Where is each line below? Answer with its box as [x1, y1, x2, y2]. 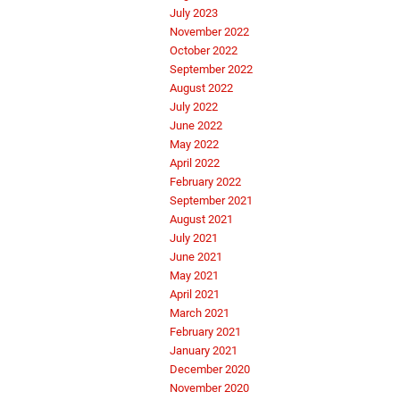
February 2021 [170, 325, 241, 339]
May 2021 [170, 269, 219, 283]
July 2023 [170, 6, 218, 21]
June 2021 [170, 250, 222, 264]
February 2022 [170, 175, 241, 189]
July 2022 [170, 100, 218, 114]
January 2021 [170, 344, 237, 358]
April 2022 [170, 156, 220, 171]
